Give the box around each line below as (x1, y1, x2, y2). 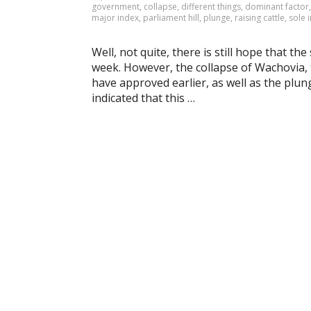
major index (92, 12, 139, 24)
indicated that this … (92, 90, 195, 106)
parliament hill (143, 12, 199, 24)
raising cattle (235, 12, 285, 24)
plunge (203, 12, 230, 24)
